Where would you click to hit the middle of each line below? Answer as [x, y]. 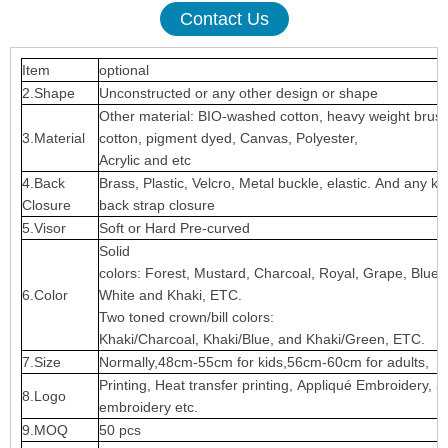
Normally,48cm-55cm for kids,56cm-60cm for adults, [264, 362]
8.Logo [44, 396]
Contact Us [224, 19]
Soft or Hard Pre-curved [174, 228]
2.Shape [48, 93]
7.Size [41, 362]
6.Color [45, 295]
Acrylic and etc [145, 160]
